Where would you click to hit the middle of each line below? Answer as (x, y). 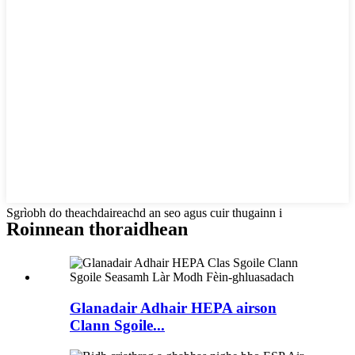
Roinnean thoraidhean (97, 229)
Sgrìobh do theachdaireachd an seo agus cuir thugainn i (144, 213)
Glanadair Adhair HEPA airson (173, 307)
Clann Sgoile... (117, 325)
